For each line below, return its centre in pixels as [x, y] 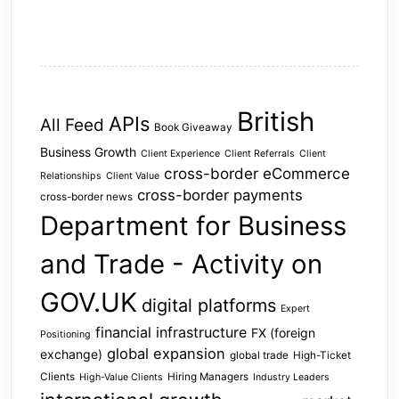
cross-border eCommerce [257, 173]
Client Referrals [260, 153]
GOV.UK [89, 302]
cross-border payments [220, 195]
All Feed [72, 125]
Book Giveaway [193, 127]
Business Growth [88, 151]
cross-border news [86, 196]
